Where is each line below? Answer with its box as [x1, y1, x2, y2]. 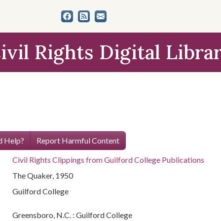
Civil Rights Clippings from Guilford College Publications [12, 155, 205, 164]
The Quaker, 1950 [12, 171, 74, 180]
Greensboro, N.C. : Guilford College [12, 210, 133, 220]
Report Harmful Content [36, 136, 119, 145]
